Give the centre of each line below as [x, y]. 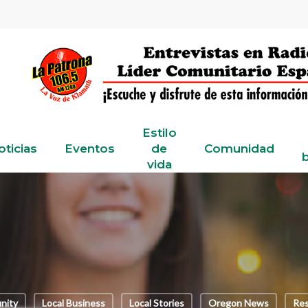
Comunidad [239, 148]
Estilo [159, 133]
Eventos [89, 148]
